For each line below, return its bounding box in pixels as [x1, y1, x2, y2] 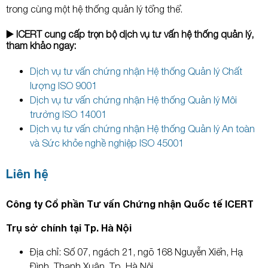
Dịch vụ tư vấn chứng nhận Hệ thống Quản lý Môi [30, 95, 237, 106]
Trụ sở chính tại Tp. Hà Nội [6, 222, 132, 234]
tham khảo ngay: [6, 39, 76, 51]
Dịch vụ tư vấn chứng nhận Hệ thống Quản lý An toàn [30, 123, 255, 135]
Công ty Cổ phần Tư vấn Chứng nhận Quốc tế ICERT [6, 198, 254, 210]
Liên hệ [6, 166, 48, 181]
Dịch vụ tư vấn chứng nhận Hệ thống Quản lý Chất [30, 66, 242, 77]
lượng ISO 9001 [30, 80, 97, 92]
